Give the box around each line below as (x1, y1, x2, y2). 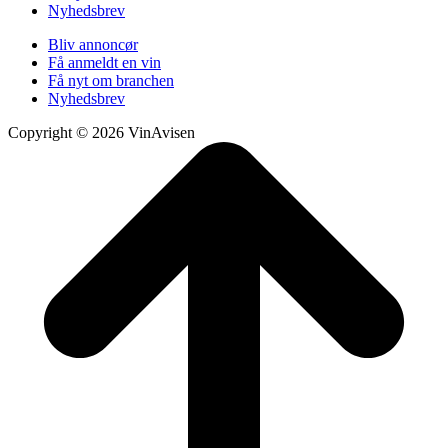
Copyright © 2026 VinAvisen (8, 124, 195, 142)
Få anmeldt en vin (48, 54, 161, 72)
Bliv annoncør (48, 36, 138, 54)
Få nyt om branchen (48, 72, 174, 90)
